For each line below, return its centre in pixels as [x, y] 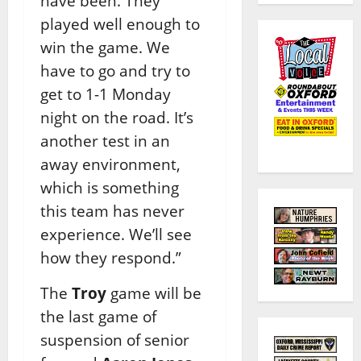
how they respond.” [111, 257]
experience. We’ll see [116, 234]
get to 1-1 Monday [106, 93]
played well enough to [120, 23]
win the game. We [105, 47]
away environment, [110, 164]
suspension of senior [115, 339]
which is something [110, 187]
